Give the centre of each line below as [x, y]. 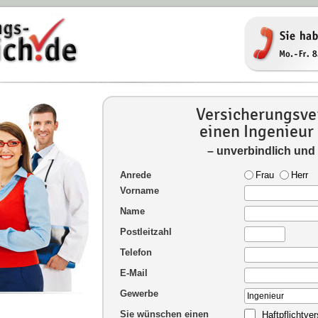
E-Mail [134, 273]
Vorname [139, 191]
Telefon [136, 252]
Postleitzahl [146, 232]
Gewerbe [139, 294]
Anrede [136, 175]
